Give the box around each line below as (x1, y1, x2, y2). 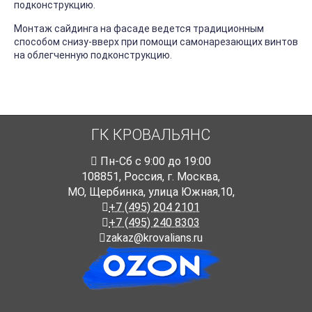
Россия (124, 170, 162, 184)
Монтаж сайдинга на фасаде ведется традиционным (14, 23, 264, 35)
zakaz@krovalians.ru (106, 231, 203, 245)
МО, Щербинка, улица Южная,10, (67, 185, 235, 199)
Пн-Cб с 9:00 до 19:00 (97, 155, 211, 169)
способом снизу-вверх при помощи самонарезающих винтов (14, 36, 298, 48)
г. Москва (167, 170, 218, 184)
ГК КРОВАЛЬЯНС (91, 126, 210, 144)
